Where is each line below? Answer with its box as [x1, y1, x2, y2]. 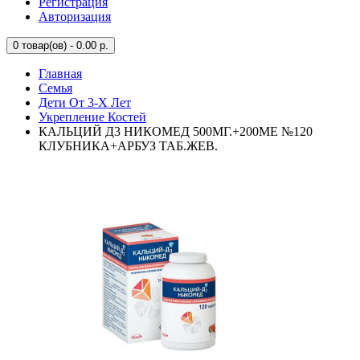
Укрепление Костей [39, 110, 146, 124]
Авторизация [39, 10, 111, 23]
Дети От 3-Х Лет [39, 96, 131, 109]
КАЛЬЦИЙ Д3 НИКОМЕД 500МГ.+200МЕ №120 [39, 125, 313, 138]
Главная [39, 67, 82, 80]
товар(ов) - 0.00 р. [18, 39, 108, 51]
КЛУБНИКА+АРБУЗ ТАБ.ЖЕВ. [39, 139, 218, 153]
